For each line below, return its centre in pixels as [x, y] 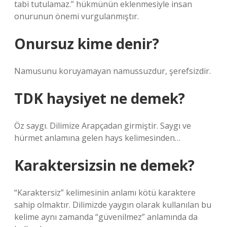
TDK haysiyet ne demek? [100, 98]
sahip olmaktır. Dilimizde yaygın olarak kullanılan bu [113, 205]
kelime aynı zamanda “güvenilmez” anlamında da [106, 217]
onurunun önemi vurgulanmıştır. [77, 16]
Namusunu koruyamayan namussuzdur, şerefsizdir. [112, 71]
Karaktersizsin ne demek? [104, 165]
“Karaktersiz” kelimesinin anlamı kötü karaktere [105, 193]
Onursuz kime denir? [87, 44]
